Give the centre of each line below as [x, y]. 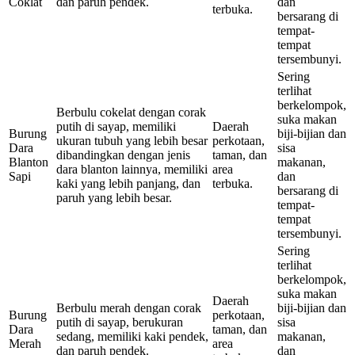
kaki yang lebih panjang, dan [128, 184]
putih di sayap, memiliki [116, 127]
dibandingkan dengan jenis [123, 155]
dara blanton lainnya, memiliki [132, 170]
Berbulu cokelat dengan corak [131, 113]
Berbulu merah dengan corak [129, 308]
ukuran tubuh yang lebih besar [132, 141]
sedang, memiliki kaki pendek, [132, 337]
